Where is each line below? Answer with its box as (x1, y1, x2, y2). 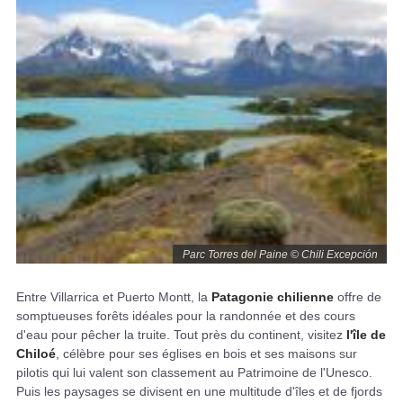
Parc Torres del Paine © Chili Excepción (182, 247, 378, 261)
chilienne (277, 289, 334, 304)
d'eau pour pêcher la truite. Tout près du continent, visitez (16, 327, 346, 342)
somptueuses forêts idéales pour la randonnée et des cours (16, 308, 355, 323)
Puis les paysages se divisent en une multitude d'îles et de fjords (16, 383, 382, 399)
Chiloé (16, 345, 56, 361)
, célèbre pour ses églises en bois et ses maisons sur (56, 345, 357, 361)
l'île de (346, 327, 386, 342)
